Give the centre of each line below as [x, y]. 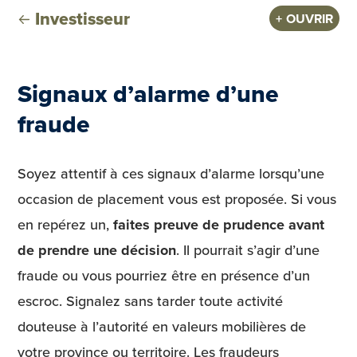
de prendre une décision [97, 250]
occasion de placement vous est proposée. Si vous [177, 198]
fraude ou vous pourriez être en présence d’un [164, 275]
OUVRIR [309, 18]
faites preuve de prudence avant [219, 224]
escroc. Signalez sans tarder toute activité [150, 300]
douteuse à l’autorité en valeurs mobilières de [162, 326]
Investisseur [82, 18]
